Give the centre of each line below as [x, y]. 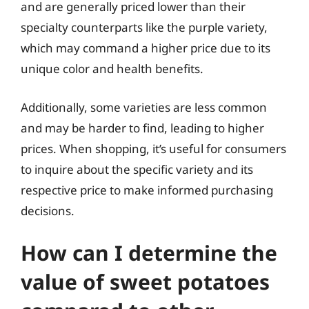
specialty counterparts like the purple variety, [144, 27]
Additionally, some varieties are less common [144, 107]
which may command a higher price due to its [146, 48]
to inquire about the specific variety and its [137, 169]
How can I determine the [149, 253]
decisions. [48, 210]
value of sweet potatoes [145, 282]
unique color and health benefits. [112, 69]
